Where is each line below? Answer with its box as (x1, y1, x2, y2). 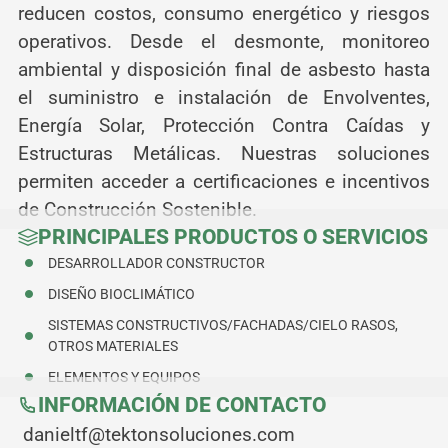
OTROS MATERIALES (47, 337, 178, 354)
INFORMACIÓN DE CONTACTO (37, 392, 326, 417)
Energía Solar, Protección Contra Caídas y (17, 114, 431, 138)
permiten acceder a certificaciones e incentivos (17, 170, 431, 194)
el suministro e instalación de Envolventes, (17, 86, 431, 110)
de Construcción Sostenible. (17, 198, 257, 222)
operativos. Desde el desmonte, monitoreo (17, 30, 431, 54)
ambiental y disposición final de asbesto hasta (17, 58, 431, 82)
